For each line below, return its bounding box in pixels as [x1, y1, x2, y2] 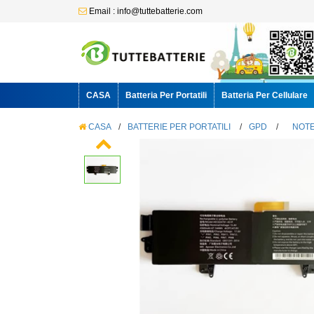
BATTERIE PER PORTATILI [128, 122, 231, 132]
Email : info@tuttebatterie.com [87, 6, 203, 16]
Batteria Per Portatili [125, 90, 207, 100]
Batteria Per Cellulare [221, 90, 308, 100]
